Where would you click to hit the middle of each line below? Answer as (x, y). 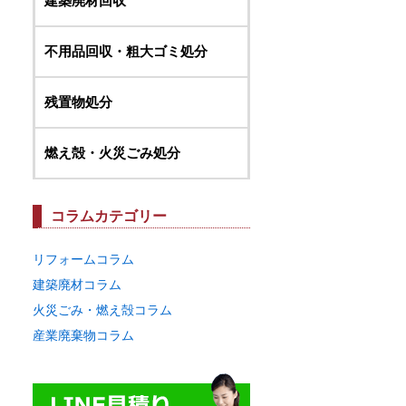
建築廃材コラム (77, 285)
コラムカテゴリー (109, 216)
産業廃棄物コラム (83, 335)
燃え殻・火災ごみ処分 (112, 153)
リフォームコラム (83, 259)
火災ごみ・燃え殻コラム (102, 310)
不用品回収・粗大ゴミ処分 (126, 51)
